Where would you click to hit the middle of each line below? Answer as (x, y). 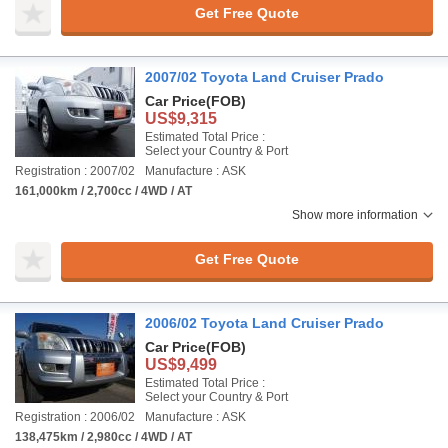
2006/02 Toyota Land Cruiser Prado (264, 322)
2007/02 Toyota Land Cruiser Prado (264, 76)
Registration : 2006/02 (75, 416)
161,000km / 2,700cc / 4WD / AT (103, 190)
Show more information (355, 214)
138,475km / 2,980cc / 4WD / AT (103, 436)
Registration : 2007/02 (75, 170)
